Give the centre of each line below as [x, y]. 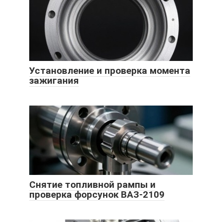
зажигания [54, 81]
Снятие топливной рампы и [92, 185]
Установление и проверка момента [110, 71]
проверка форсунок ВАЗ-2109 [97, 195]
